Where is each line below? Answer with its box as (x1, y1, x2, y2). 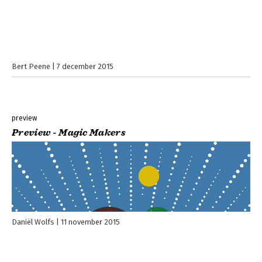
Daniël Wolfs (12, 218, 54, 227)
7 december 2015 (57, 62, 113, 71)
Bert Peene (12, 62, 50, 71)
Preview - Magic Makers (12, 127, 126, 139)
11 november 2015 (61, 218, 120, 227)
